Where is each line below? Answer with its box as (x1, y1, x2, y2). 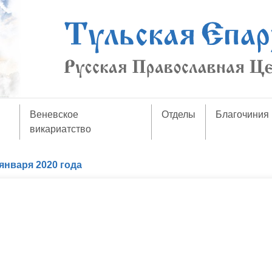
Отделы (161, 109, 196, 120)
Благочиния (216, 109, 270, 120)
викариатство (29, 124, 91, 134)
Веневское (29, 109, 78, 120)
